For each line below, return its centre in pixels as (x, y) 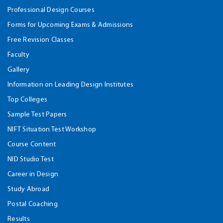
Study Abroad (28, 189)
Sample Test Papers (37, 114)
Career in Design (33, 174)
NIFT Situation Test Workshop (52, 129)
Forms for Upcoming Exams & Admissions (70, 25)
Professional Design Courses (51, 10)
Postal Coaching (33, 204)
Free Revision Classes (41, 40)
